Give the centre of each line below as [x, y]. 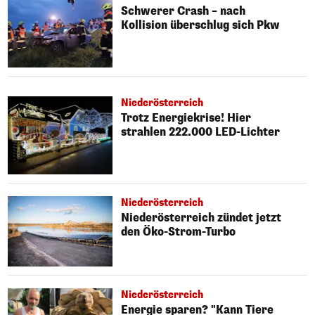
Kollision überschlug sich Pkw [201, 25]
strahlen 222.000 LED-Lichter [201, 131]
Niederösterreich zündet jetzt [201, 218]
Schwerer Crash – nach [184, 11]
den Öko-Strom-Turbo [179, 232]
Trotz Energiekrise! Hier [186, 117]
